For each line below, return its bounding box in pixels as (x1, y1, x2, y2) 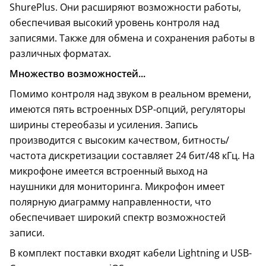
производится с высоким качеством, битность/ (9, 133, 229, 147)
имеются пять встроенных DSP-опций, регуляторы (9, 102, 245, 116)
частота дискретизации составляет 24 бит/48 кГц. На (9, 148, 255, 162)
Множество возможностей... (9, 66, 145, 80)
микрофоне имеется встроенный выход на (9, 164, 208, 178)
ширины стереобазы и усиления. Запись (9, 118, 198, 131)
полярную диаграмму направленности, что (9, 195, 211, 208)
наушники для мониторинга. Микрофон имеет (9, 179, 225, 193)
